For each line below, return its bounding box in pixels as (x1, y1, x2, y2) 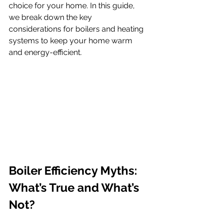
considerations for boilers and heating (9, 24, 145, 34)
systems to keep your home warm (9, 36, 134, 45)
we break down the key (9, 12, 94, 22)
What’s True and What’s (9, 180, 142, 195)
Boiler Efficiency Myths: (9, 163, 140, 178)
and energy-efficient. (9, 47, 82, 57)
